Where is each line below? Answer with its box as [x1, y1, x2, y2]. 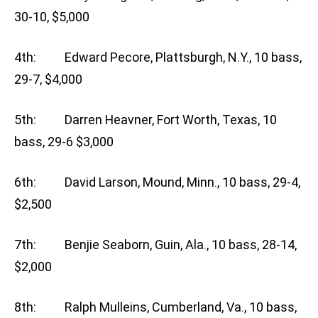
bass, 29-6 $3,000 [14, 134, 114, 150]
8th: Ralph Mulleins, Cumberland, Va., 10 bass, [14, 300, 297, 315]
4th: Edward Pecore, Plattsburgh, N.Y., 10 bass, [14, 50, 302, 65]
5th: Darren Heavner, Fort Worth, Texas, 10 [14, 112, 277, 128]
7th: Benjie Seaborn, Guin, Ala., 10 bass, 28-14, [14, 237, 297, 253]
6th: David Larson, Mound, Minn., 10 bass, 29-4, [14, 175, 300, 190]
